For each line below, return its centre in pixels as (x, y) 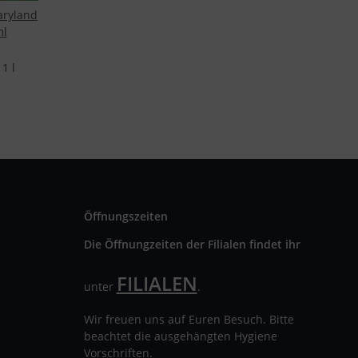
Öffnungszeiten (125, 217)
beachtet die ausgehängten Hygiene (180, 336)
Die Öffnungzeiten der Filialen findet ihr (193, 245)
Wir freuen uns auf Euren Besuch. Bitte (189, 320)
